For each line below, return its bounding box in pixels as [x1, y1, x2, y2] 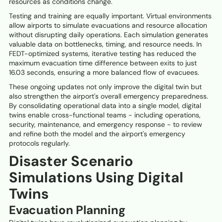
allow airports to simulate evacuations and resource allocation [9, 21, 207, 30]
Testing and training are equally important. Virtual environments [9, 11, 212, 21]
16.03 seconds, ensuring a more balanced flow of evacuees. [9, 68, 199, 77]
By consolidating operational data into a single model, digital [9, 101, 201, 111]
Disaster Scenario [9, 152, 133, 171]
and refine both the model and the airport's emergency [9, 129, 185, 139]
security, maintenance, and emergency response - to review [9, 120, 202, 129]
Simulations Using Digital [9, 168, 183, 187]
